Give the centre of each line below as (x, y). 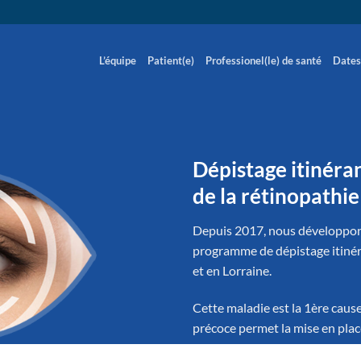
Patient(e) (171, 60)
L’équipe (118, 60)
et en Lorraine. (232, 271)
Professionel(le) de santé (263, 60)
